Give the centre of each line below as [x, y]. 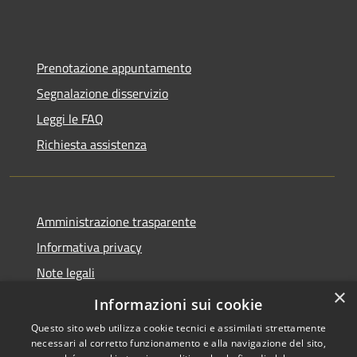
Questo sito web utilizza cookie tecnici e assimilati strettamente [178, 328]
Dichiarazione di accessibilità [114, 298]
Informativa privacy [89, 247]
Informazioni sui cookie [178, 304]
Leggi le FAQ [70, 118]
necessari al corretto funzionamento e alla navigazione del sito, [178, 343]
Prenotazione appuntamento [114, 67]
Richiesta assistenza [92, 144]
